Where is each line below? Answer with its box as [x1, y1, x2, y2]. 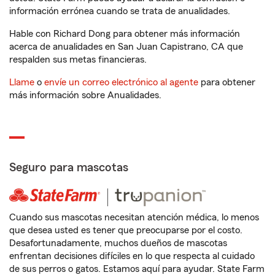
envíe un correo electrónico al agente [44, 77, 198, 88]
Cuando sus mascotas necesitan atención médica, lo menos [9, 212, 259, 223]
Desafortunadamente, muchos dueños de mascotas [9, 238, 227, 249]
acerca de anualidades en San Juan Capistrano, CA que [9, 42, 243, 52]
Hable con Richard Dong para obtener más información [9, 29, 240, 39]
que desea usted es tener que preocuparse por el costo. [9, 225, 242, 236]
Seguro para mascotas [9, 161, 128, 174]
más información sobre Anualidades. [9, 90, 161, 101]
